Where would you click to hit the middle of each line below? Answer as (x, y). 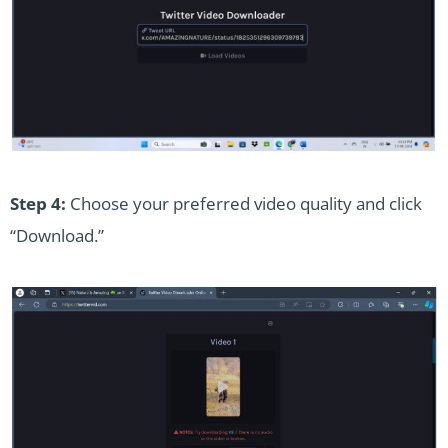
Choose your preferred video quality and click (244, 204)
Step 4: (38, 204)
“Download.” (57, 236)
